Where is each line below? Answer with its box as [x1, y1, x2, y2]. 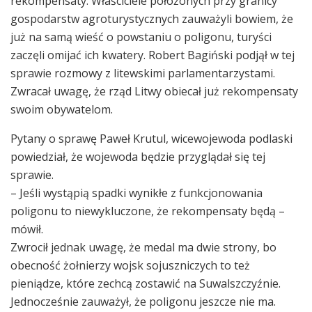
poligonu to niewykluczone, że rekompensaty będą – [10, 203, 285, 219]
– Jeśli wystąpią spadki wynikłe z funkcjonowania [10, 185, 263, 201]
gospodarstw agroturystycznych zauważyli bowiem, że [10, 10, 293, 26]
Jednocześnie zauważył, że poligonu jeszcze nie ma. [10, 293, 276, 309]
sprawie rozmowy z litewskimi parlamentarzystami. [10, 65, 275, 81]
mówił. [10, 221, 43, 237]
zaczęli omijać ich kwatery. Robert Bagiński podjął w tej [10, 47, 295, 63]
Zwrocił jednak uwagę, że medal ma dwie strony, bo [10, 239, 276, 255]
